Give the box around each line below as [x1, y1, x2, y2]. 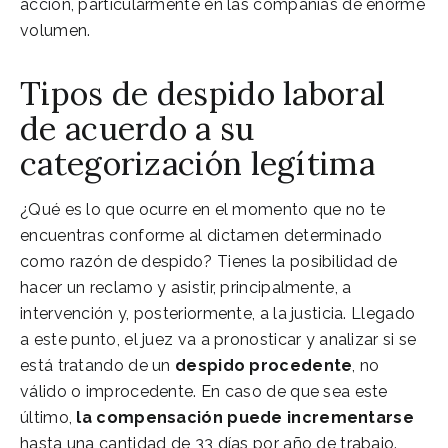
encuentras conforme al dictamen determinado [20, 225, 382, 245]
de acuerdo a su [20, 107, 255, 149]
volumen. [20, 20, 91, 40]
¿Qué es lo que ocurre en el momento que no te [20, 199, 386, 219]
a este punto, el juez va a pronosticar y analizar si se [20, 329, 417, 349]
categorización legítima [20, 142, 375, 184]
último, [20, 407, 77, 427]
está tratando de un [20, 355, 176, 375]
